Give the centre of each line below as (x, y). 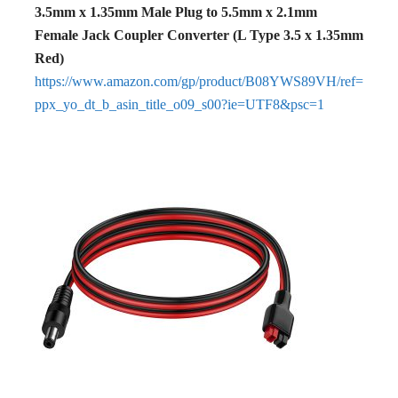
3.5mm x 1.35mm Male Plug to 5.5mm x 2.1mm (176, 12)
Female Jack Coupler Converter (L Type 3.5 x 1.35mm (199, 36)
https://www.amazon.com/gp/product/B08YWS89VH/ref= (199, 82)
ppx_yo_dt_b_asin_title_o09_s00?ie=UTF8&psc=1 (179, 105)
